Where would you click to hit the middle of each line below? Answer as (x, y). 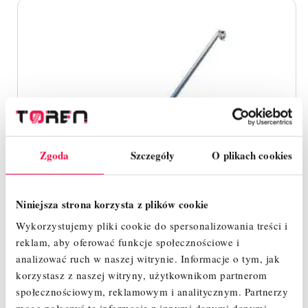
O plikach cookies (252, 155)
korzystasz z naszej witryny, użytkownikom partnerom (142, 275)
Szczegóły (153, 155)
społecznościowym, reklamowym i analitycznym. (130, 291)
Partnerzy (266, 291)
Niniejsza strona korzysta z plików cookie (112, 204)
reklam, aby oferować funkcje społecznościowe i (128, 242)
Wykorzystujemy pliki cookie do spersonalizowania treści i (152, 225)
